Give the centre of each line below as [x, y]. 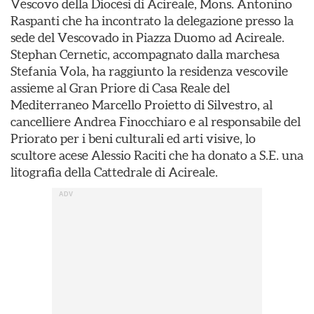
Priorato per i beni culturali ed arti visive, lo [133, 138]
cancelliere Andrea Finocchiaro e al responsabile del [156, 122]
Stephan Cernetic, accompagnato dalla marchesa [145, 54]
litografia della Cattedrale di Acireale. [114, 172]
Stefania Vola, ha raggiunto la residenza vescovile [149, 71]
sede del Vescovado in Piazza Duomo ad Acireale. [148, 37]
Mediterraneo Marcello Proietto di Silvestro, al [142, 105]
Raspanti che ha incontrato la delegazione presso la [152, 21]
